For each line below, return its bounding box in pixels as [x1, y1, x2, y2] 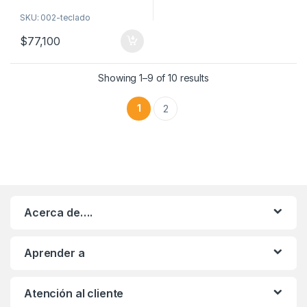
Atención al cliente [24, 286, 124, 300]
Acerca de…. [24, 205, 93, 219]
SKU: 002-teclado [20, 12, 90, 23]
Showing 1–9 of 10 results [98, 71, 209, 84]
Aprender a [24, 245, 85, 260]
